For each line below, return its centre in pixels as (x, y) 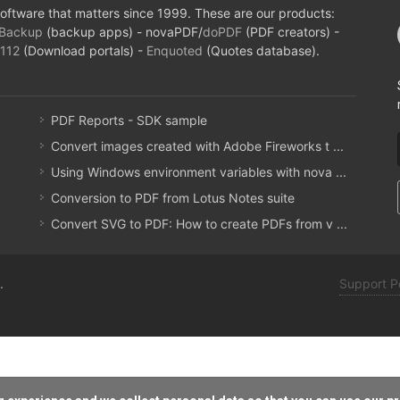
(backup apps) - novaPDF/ (123, 32)
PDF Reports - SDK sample (129, 120)
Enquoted (175, 50)
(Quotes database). (262, 50)
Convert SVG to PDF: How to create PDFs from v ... (200, 224)
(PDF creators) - (291, 32)
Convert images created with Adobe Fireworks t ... (198, 146)
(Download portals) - (83, 50)
